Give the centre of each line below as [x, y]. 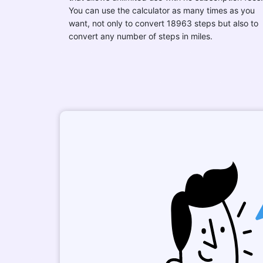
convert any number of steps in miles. [141, 36]
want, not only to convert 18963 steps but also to [163, 23]
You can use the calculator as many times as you [162, 10]
